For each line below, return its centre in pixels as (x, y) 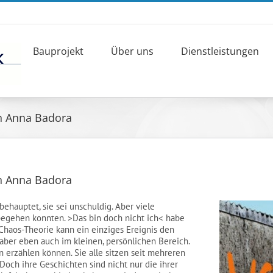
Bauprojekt (58, 51)
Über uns (132, 51)
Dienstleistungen (220, 51)
